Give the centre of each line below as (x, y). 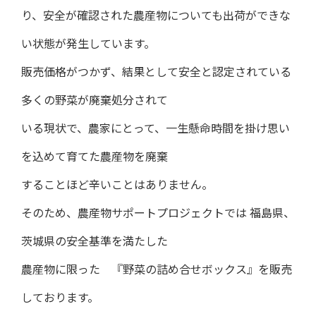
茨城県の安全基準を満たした (95, 243)
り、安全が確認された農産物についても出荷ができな (156, 17)
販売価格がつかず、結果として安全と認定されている (156, 74)
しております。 (60, 299)
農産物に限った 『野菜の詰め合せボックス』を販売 (157, 271)
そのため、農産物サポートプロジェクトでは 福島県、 (158, 215)
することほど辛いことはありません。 (117, 187)
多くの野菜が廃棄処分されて (95, 102)
